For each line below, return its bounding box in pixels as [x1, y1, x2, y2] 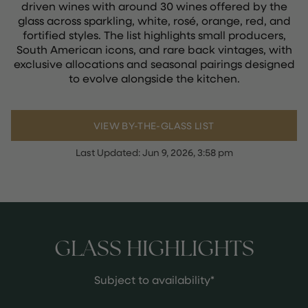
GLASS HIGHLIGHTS [54, 234, 254, 263]
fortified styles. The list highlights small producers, [22, 27, 286, 42]
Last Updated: [75, 146, 142, 159]
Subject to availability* [93, 272, 214, 287]
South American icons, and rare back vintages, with [16, 42, 292, 56]
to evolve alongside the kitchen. [68, 71, 240, 85]
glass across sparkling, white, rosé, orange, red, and [17, 13, 291, 27]
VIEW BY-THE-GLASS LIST [93, 119, 215, 132]
